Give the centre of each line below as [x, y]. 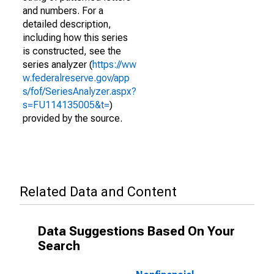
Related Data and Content [98, 192]
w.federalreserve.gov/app [76, 78]
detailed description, [67, 24]
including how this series [75, 38]
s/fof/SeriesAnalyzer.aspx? [80, 91]
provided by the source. [72, 118]
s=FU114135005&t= [66, 105]
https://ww [114, 65]
